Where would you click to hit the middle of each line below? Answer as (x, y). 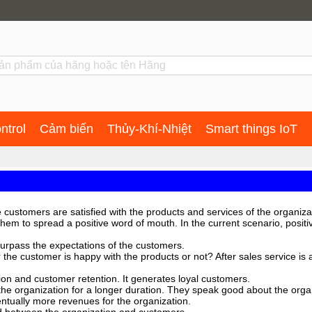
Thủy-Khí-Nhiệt (149, 129)
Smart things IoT (251, 129)
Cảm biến (67, 129)
